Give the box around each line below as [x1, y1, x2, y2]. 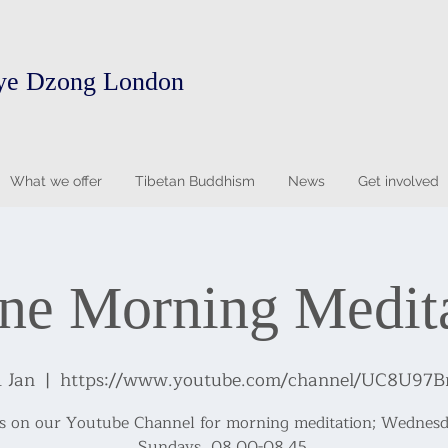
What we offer [9, 173, 102, 189]
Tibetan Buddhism [134, 173, 255, 189]
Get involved [357, 173, 439, 189]
